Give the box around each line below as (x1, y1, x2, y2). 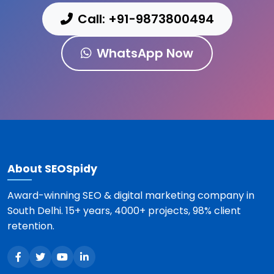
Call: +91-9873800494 (77, 10, 214, 28)
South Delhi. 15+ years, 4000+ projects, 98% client (7, 204, 241, 218)
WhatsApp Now (97, 45, 193, 62)
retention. (7, 219, 54, 233)
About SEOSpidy (7, 161, 97, 176)
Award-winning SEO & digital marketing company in (7, 188, 254, 202)
